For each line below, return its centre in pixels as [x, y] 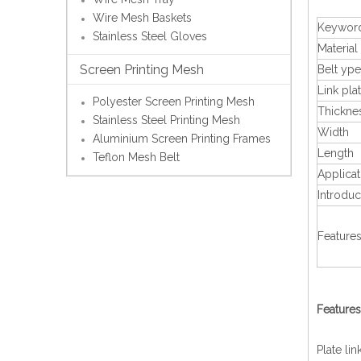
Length [336, 154]
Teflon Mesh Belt [136, 158]
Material [338, 49]
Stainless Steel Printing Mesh [166, 120]
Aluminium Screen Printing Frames [182, 139]
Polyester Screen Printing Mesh [174, 102]
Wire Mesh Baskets [142, 18]
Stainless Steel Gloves [150, 37]
